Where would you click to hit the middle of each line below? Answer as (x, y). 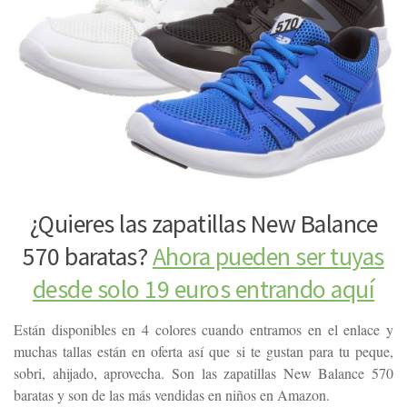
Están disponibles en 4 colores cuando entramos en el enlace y (203, 329)
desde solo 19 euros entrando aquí (203, 289)
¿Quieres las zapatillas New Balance (203, 223)
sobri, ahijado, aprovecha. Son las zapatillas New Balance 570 (203, 372)
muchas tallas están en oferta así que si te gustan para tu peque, (203, 351)
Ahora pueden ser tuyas (268, 256)
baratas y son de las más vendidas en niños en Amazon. (172, 394)
